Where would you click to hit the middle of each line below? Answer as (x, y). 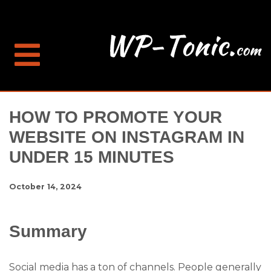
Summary (48, 231)
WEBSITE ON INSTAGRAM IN (127, 137)
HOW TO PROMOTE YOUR (116, 117)
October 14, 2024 (45, 187)
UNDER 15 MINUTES (92, 157)
